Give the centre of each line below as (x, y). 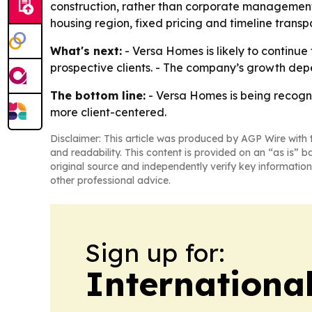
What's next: (86, 51)
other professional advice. (110, 181)
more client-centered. (108, 112)
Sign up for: (155, 253)
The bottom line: (98, 96)
